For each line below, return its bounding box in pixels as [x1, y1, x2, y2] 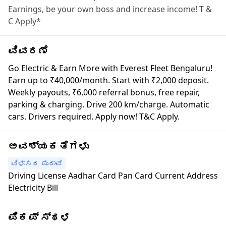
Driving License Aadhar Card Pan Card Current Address [8, 170, 218, 181]
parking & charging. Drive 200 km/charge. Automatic [8, 99, 209, 110]
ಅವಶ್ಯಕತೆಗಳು [8, 140, 89, 152]
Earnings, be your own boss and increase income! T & [8, 4, 212, 15]
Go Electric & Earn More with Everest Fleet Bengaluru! [8, 63, 212, 74]
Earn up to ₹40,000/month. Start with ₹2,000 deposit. [8, 75, 209, 86]
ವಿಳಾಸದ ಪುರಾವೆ [11, 158, 63, 168]
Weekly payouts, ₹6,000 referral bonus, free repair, [8, 87, 200, 98]
